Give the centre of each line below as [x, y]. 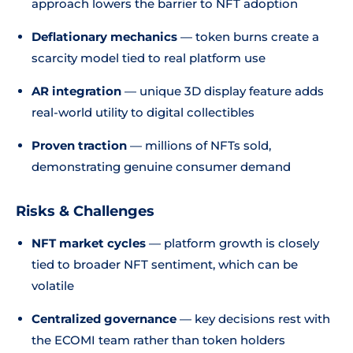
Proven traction [79, 145]
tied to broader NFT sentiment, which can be [165, 264]
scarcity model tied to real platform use [149, 58]
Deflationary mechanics [104, 37]
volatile [53, 286]
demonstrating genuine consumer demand [161, 167]
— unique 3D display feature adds [223, 91]
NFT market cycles [89, 243]
